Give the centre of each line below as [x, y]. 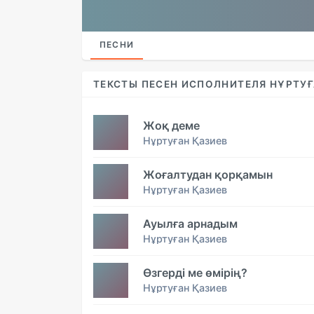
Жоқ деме [171, 125]
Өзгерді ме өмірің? [195, 273]
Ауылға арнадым [190, 224]
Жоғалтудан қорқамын [208, 174]
